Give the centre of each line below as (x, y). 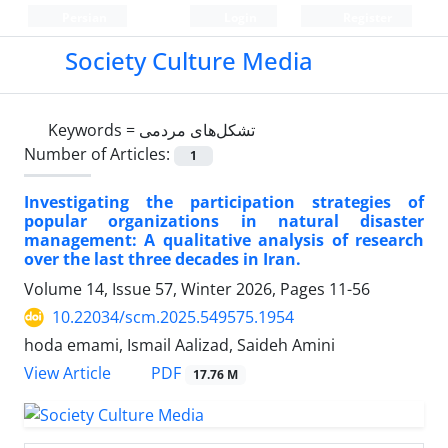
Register (365, 17)
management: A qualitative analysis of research (224, 240)
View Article (67, 373)
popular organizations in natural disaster (224, 221)
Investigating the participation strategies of (224, 202)
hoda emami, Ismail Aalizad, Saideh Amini (179, 345)
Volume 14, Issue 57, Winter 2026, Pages (176, 289)
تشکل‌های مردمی (197, 130)
